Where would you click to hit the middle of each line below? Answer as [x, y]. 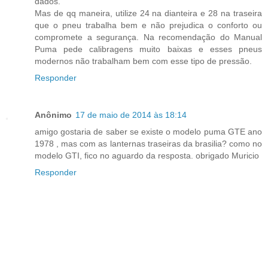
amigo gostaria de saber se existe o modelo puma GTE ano [148, 132]
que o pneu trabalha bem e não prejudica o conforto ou [148, 25]
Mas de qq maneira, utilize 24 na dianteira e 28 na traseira [148, 13]
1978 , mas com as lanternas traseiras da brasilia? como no [148, 144]
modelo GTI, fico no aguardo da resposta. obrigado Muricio [147, 156]
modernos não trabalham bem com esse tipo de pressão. [143, 61]
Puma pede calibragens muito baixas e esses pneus [148, 49]
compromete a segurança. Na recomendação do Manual [148, 37]
